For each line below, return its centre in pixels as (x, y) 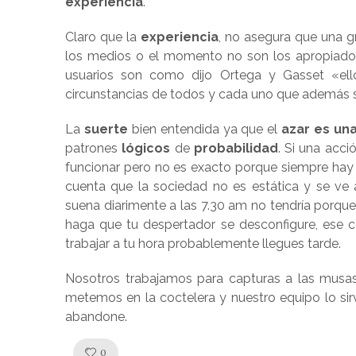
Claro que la (103, 37)
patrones (94, 149)
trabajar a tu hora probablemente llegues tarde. (203, 244)
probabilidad (236, 149)
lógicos (146, 149)
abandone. (96, 317)
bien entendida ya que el (205, 130)
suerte (106, 130)
